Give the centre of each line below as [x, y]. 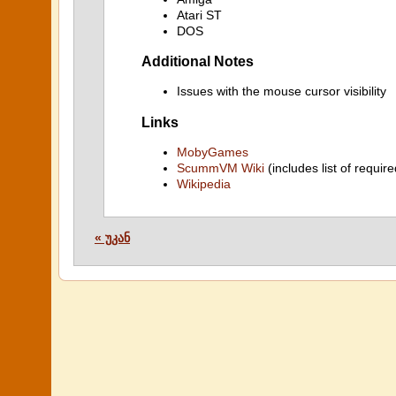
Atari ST [199, 15]
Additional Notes [198, 61]
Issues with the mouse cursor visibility [282, 91]
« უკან [112, 238]
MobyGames [213, 152]
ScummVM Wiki [221, 168]
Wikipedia [204, 184]
